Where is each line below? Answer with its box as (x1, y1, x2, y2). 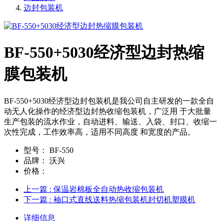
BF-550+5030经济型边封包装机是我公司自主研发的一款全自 (4, 96, 214, 105)
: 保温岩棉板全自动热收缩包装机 (49, 184, 164, 193)
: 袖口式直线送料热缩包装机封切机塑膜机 (49, 195, 195, 204)
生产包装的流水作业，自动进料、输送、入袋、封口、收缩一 (4, 117, 217, 126)
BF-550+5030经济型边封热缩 (4, 43, 204, 62)
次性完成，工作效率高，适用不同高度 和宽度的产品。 (4, 127, 195, 136)
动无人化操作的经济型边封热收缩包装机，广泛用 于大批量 (4, 107, 211, 115)
